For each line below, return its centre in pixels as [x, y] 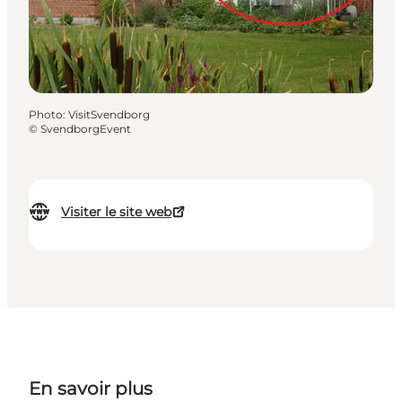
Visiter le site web [116, 212]
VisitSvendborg [109, 115]
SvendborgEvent [86, 129]
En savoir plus [91, 389]
